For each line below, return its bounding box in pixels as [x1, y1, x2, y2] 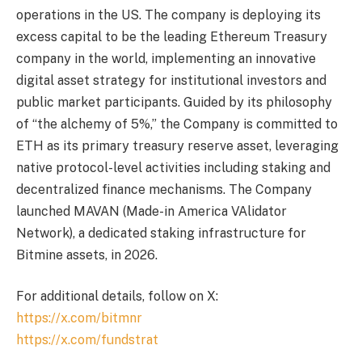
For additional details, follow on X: [16, 288, 218, 305]
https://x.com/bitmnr [16, 310, 142, 326]
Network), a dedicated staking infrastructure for [16, 225, 306, 241]
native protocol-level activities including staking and [16, 159, 330, 175]
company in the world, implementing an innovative [16, 50, 316, 66]
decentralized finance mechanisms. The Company [16, 181, 312, 197]
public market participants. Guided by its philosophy [16, 94, 332, 110]
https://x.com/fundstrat [16, 332, 158, 348]
